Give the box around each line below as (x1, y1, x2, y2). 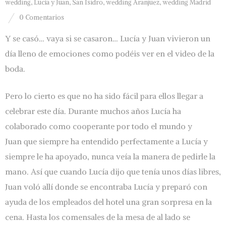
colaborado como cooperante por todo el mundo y (5, 121, 192, 131)
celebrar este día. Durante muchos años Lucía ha (5, 105, 181, 116)
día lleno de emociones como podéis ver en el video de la (5, 48, 214, 59)
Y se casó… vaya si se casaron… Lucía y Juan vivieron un (5, 33, 210, 43)
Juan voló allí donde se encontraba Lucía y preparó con (5, 181, 207, 192)
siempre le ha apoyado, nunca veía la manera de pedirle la (5, 151, 215, 161)
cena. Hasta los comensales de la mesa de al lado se (5, 211, 190, 222)
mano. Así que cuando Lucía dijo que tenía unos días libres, (5, 166, 221, 177)
